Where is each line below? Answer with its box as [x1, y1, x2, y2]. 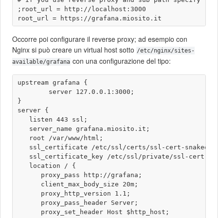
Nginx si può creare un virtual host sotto [12, 45, 136, 55]
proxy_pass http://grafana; [18, 171, 142, 179]
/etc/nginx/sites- [137, 47, 195, 54]
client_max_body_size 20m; [18, 181, 138, 188]
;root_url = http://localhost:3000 [18, 5, 146, 13]
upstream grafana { [18, 79, 88, 87]
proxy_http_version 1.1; [18, 190, 130, 198]
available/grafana [12, 58, 70, 66]
